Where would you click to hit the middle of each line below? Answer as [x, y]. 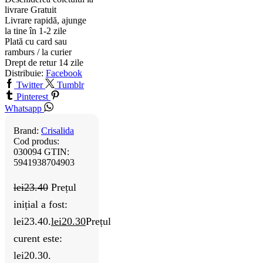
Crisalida [58, 131]
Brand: [27, 131]
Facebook [64, 73]
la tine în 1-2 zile [36, 31]
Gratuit [43, 10]
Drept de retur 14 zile [44, 63]
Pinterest [32, 97]
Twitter [30, 85]
